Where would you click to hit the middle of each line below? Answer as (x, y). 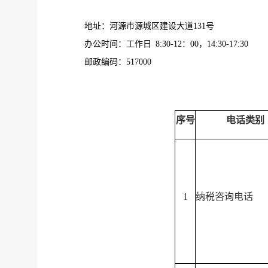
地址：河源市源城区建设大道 (139, 26)
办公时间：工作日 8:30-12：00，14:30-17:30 (170, 44)
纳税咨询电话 (224, 196)
